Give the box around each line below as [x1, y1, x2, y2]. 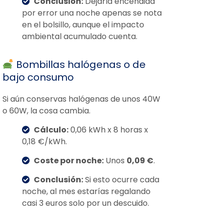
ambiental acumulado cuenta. [22, 31, 137, 42]
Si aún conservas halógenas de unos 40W [2, 93, 160, 105]
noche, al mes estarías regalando [22, 186, 151, 197]
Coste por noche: [34, 155, 104, 166]
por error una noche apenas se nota [22, 7, 162, 19]
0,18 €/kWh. [22, 136, 67, 147]
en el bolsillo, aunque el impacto [22, 19, 144, 30]
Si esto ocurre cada [83, 174, 159, 185]
